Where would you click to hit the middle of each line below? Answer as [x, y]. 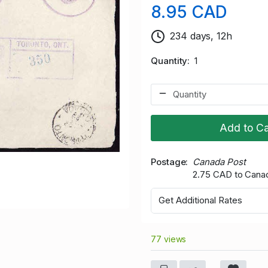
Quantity [169, 60]
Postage [168, 162]
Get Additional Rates [200, 200]
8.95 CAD [189, 12]
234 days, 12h [201, 36]
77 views [169, 239]
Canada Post [219, 162]
